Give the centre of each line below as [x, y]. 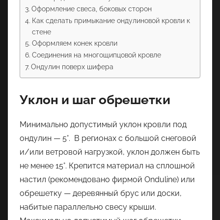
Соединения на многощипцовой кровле [96, 55]
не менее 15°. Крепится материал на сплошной [107, 166]
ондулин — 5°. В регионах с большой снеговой [108, 138]
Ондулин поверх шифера [72, 66]
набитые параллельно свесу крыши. [88, 207]
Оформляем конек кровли [74, 43]
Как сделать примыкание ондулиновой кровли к [111, 20]
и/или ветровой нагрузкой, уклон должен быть [110, 152]
